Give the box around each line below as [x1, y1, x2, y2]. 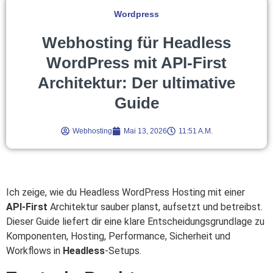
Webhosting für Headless [42, 33, 231, 52]
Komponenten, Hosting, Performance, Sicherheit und [6, 230, 230, 242]
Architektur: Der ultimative [38, 73, 235, 92]
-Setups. [105, 244, 141, 257]
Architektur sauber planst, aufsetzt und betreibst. [48, 200, 263, 213]
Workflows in [6, 244, 63, 257]
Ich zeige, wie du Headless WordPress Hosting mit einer [6, 186, 245, 198]
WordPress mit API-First [46, 53, 227, 72]
